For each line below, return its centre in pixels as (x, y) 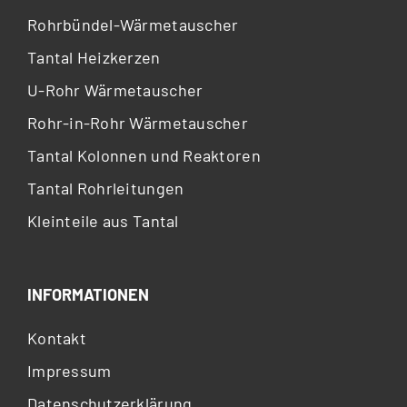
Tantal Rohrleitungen (105, 188)
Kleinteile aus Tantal (103, 220)
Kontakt (56, 338)
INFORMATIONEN (88, 294)
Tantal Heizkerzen (94, 57)
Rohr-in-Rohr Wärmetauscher (138, 122)
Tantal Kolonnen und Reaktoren (144, 155)
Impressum (69, 370)
